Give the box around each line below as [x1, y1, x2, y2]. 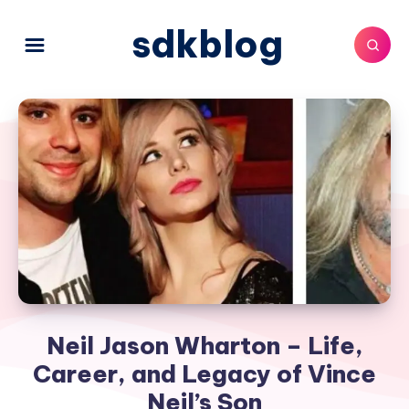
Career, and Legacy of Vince [33, 359, 376, 389]
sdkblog [131, 21, 283, 68]
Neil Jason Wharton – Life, [46, 330, 363, 361]
